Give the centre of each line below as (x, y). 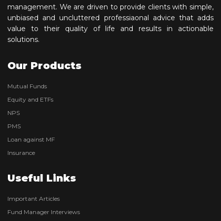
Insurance (21, 152)
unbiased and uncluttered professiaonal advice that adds (110, 18)
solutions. (23, 39)
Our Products (44, 65)
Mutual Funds (27, 86)
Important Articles (34, 198)
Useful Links (42, 178)
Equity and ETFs (30, 99)
